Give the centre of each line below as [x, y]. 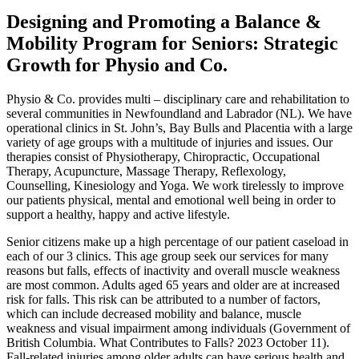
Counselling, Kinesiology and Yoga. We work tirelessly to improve [175, 185]
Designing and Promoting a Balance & [164, 21]
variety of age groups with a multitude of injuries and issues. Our [169, 142]
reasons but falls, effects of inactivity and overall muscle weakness [173, 270]
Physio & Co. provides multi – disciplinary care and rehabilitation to [178, 99]
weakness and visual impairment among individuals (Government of [178, 328]
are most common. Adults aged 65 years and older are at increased [173, 284]
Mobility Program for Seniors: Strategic [172, 43]
